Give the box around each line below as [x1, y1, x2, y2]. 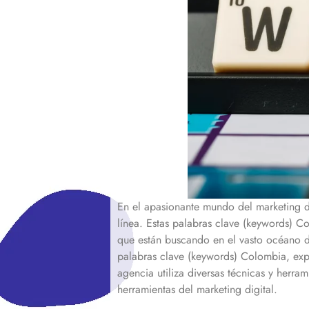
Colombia [237, 248, 286, 264]
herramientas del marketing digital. [117, 281, 277, 297]
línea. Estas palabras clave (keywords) [117, 215, 296, 231]
